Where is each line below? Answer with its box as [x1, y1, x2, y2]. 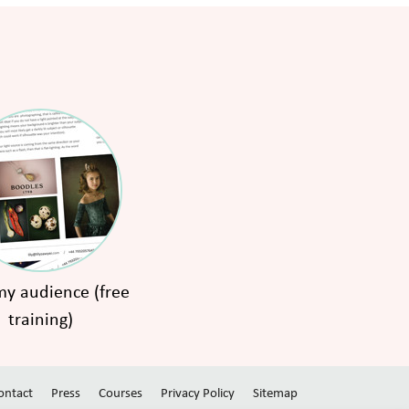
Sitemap [253, 387, 298, 402]
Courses [99, 387, 142, 402]
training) [7, 311, 73, 330]
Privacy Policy [161, 387, 235, 402]
